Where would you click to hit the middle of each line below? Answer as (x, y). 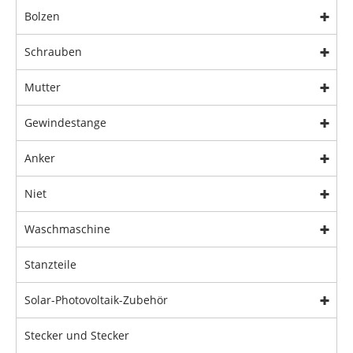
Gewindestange (65, 123)
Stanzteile (50, 265)
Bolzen (42, 17)
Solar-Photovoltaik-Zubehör (96, 300)
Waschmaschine (67, 229)
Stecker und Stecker (77, 336)
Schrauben (53, 52)
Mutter (43, 87)
